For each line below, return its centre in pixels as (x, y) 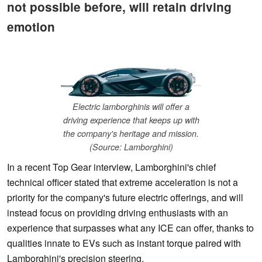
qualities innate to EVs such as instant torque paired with (124, 243)
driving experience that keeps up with (131, 120)
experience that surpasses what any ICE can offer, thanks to (130, 228)
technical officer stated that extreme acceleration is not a (123, 182)
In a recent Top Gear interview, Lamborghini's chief (111, 167)
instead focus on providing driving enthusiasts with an (118, 213)
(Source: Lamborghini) (131, 147)
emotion (31, 26)
